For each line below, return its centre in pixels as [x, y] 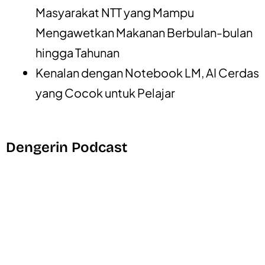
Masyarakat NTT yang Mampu [115, 12]
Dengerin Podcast [67, 148]
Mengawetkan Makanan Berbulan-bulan [144, 33]
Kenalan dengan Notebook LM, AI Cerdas [147, 73]
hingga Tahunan [77, 53]
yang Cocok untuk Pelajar [105, 93]
